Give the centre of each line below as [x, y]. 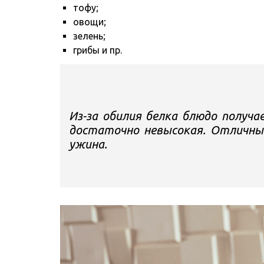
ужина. [88, 144]
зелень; [89, 36]
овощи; [90, 22]
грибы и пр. [98, 50]
